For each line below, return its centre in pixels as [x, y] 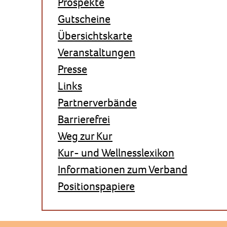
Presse [72, 69]
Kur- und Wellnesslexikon [116, 153]
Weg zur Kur [85, 136]
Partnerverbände [97, 103]
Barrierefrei [84, 119]
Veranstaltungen [97, 52]
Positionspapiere [96, 186]
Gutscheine [84, 19]
